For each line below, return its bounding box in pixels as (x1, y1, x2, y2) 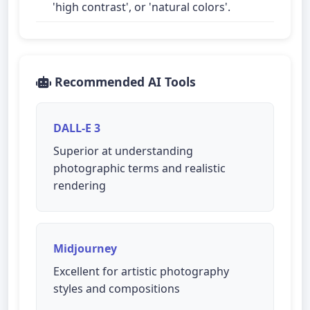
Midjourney (53, 241, 117, 256)
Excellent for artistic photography (53, 264, 229, 279)
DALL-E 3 (53, 120, 100, 136)
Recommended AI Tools (51, 73, 196, 90)
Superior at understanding (53, 143, 193, 158)
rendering (53, 178, 106, 193)
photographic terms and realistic (53, 161, 226, 176)
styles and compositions (53, 281, 180, 296)
